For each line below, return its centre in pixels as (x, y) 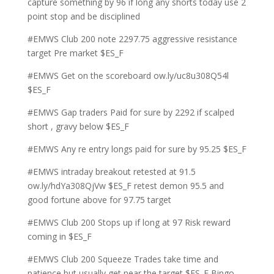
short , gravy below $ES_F (78, 126)
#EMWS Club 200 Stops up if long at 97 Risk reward (129, 222)
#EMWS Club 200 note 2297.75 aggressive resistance (132, 39)
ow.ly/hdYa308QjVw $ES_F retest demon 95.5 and (125, 186)
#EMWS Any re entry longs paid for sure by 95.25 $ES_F (137, 149)
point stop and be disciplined (83, 16)
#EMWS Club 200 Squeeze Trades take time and (123, 259)
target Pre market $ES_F (75, 53)
